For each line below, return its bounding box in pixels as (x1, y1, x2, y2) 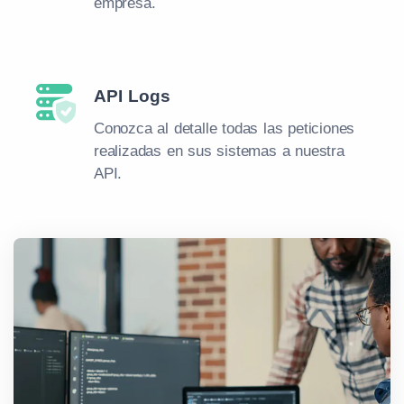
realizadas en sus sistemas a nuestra (94, 142, 344, 160)
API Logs (94, 87, 170, 106)
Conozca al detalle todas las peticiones (94, 120, 355, 137)
